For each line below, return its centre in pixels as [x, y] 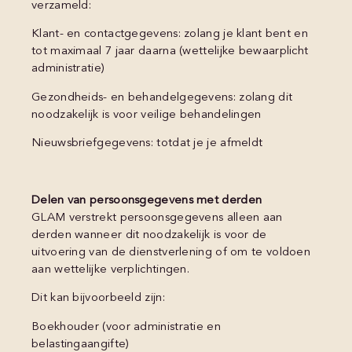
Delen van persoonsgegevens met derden [147, 201]
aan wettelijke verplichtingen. [111, 270]
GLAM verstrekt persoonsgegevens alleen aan [157, 218]
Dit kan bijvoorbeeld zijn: [98, 299]
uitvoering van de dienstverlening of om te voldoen [171, 253]
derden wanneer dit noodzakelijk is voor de [149, 235]
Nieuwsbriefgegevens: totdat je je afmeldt [147, 144]
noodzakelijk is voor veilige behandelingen [147, 115]
